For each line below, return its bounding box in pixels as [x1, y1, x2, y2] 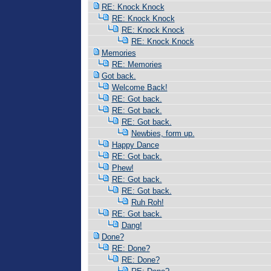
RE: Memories [111, 60, 162, 69]
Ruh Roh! [131, 198, 164, 207]
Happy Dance [111, 140, 159, 149]
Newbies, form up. [131, 129, 195, 138]
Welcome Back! [111, 83, 168, 92]
